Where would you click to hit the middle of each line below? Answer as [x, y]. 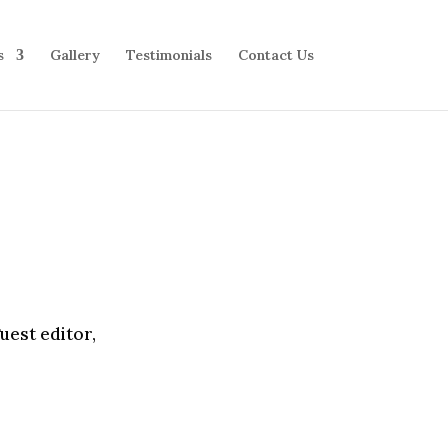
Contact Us [275, 55]
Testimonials [168, 55]
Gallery [74, 55]
